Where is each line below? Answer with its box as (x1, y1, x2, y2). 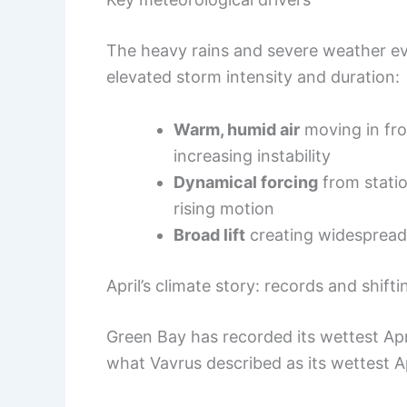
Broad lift (174, 224, 245, 244)
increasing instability (174, 145, 331, 165)
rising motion (174, 198, 274, 218)
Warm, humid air (174, 119, 300, 139)
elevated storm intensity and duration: (106, 66, 400, 86)
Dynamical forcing (174, 172, 318, 192)
